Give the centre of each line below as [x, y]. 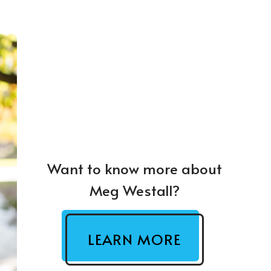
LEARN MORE [134, 239]
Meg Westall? [134, 191]
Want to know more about [134, 169]
